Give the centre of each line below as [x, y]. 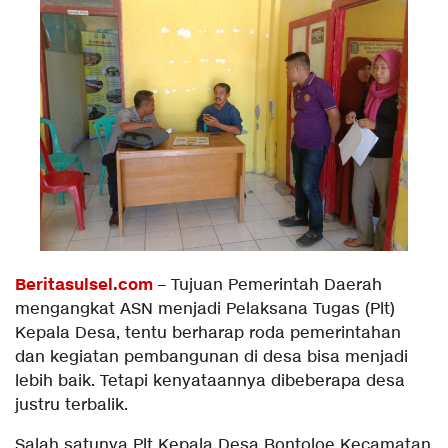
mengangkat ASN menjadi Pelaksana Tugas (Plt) [205, 309]
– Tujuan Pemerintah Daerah [267, 285]
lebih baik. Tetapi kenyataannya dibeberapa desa [210, 381]
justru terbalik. [71, 405]
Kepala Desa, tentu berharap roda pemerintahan [208, 333]
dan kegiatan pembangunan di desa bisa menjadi [211, 357]
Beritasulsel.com [84, 285]
